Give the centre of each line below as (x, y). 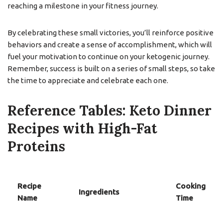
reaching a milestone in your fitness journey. (83, 6)
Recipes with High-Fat (82, 128)
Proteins (36, 146)
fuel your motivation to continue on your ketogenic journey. (109, 56)
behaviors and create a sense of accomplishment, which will (110, 45)
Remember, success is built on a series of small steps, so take (111, 68)
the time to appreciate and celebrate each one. (88, 80)
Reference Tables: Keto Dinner (110, 111)
